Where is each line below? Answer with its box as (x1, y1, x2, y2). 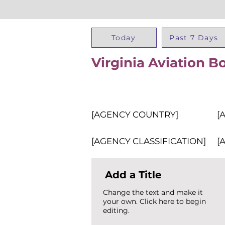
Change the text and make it (103, 188, 203, 197)
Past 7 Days (169, 33, 218, 42)
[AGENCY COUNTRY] (91, 109, 178, 120)
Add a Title (105, 169, 162, 181)
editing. (103, 206, 130, 215)
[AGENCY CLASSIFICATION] (91, 136, 206, 146)
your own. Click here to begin (103, 197, 206, 206)
